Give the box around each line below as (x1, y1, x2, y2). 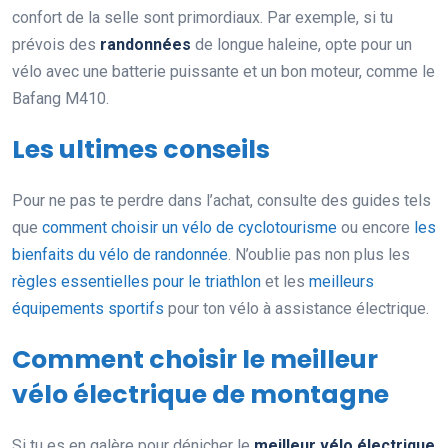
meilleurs (309, 272, 374, 292)
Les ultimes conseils (12, 132, 270, 168)
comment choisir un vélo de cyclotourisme (42, 218, 337, 238)
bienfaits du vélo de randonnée (12, 245, 228, 265)
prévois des (12, 35, 100, 55)
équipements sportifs (12, 299, 164, 319)
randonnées (100, 35, 191, 55)
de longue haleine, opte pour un (191, 35, 412, 55)
